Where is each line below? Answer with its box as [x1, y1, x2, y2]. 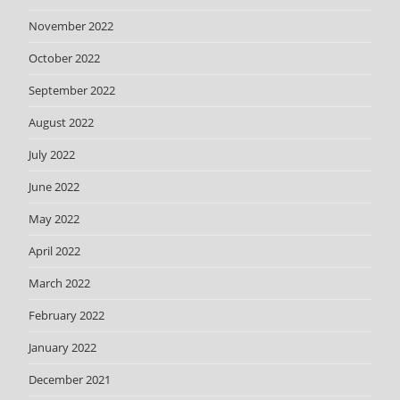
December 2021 [29, 371, 112, 388]
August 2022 [29, 114, 95, 131]
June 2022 [29, 179, 80, 196]
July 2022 [29, 146, 76, 163]
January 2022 [29, 339, 97, 356]
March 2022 [29, 275, 91, 292]
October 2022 [29, 50, 101, 67]
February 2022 [29, 307, 105, 324]
